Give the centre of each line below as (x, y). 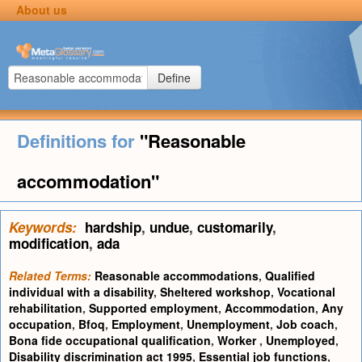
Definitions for (78, 141)
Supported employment (154, 308)
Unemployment (228, 324)
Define (174, 78)
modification (49, 243)
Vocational (306, 292)
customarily (235, 227)
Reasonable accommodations (177, 276)
